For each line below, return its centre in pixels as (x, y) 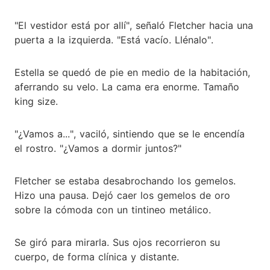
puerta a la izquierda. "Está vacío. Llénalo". (114, 39)
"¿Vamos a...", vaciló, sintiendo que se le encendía (130, 133)
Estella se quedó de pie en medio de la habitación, (132, 72)
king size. (36, 101)
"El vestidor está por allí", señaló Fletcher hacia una (134, 25)
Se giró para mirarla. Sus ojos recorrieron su (117, 242)
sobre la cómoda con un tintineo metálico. (113, 209)
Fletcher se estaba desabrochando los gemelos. (125, 181)
